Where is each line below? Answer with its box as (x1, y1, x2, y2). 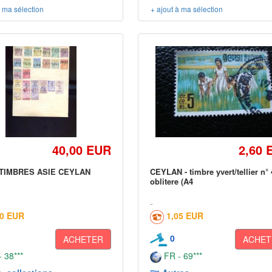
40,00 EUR (52, 141, 112, 158)
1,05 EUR (166, 209, 204, 222)
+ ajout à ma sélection (151, 4, 223, 14)
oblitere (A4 (150, 175, 194, 187)
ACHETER (63, 233, 104, 245)
